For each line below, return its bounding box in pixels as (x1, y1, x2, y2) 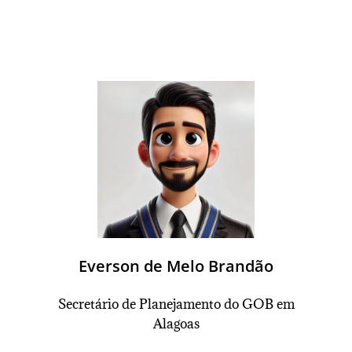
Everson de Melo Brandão (79, 255, 273, 277)
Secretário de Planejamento (57, 295, 224, 313)
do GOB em (223, 295, 295, 313)
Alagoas (152, 315, 200, 332)
